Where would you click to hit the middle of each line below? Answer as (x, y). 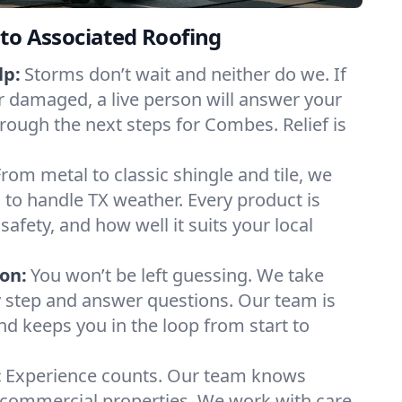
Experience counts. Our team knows (156, 376)
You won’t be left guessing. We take (177, 275)
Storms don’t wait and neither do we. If (185, 74)
